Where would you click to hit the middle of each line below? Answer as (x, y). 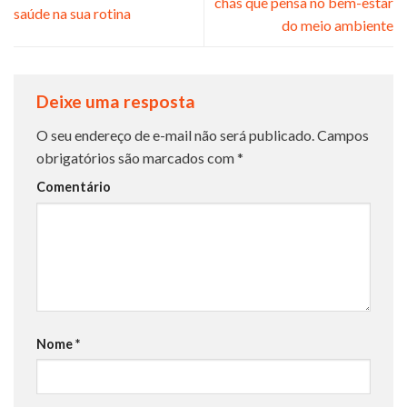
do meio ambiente (338, 25)
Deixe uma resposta (118, 101)
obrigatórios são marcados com (137, 158)
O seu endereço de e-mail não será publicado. (175, 135)
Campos (342, 135)
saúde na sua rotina (72, 14)
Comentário (74, 187)
